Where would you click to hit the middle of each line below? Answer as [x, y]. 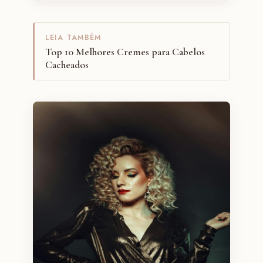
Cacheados [67, 65]
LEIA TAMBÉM [73, 37]
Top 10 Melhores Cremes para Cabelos [125, 52]
